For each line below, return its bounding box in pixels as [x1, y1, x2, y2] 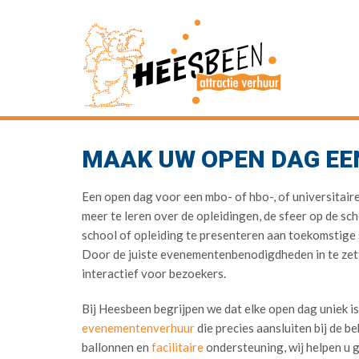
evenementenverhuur [82, 321, 195, 335]
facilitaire [151, 340, 204, 354]
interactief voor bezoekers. [82, 266, 226, 280]
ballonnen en [82, 340, 151, 354]
